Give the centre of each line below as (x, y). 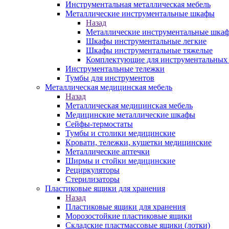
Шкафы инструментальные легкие (146, 41)
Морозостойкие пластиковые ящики (129, 216)
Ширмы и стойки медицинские (120, 161)
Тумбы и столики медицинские (120, 133)
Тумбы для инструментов (110, 78)
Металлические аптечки (108, 152)
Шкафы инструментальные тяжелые (149, 50)
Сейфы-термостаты (99, 124)
